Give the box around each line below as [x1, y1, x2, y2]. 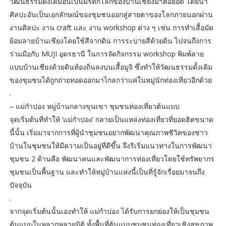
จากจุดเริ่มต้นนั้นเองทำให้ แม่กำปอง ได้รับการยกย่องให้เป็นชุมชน [9, 206, 209, 216]
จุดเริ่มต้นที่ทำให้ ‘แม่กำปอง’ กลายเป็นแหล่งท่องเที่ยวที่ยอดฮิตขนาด [9, 115, 213, 125]
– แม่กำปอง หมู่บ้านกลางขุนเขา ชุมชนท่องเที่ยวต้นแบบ [9, 101, 180, 111]
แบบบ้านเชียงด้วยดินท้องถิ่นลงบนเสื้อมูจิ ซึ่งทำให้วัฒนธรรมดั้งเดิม [9, 62, 212, 72]
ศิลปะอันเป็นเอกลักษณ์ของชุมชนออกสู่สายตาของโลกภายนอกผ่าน [9, 10, 213, 20]
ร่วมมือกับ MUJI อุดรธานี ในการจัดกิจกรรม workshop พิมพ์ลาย [9, 49, 204, 59]
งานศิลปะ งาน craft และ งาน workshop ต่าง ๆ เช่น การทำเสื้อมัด [9, 23, 213, 33]
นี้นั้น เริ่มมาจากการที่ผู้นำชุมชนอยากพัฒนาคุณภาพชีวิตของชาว [9, 128, 208, 138]
